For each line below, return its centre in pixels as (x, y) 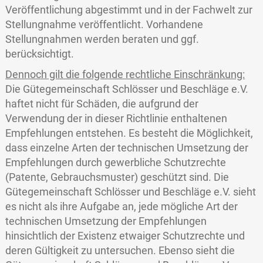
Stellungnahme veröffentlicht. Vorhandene (104, 25)
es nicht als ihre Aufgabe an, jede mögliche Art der (121, 207)
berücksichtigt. (39, 54)
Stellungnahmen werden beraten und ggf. (102, 39)
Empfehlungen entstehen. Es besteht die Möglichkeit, (129, 133)
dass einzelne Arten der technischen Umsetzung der (127, 148)
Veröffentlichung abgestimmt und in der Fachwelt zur (129, 10)
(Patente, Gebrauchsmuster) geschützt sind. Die (117, 177)
